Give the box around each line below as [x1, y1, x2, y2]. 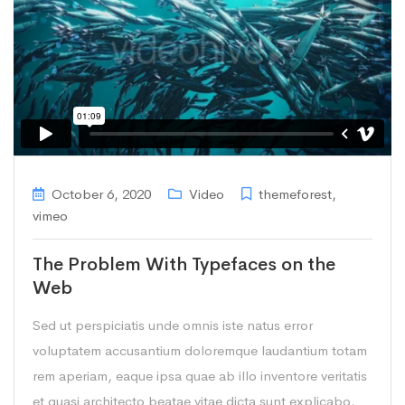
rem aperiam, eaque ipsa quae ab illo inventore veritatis [33, 367, 367, 385]
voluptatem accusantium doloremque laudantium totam [33, 342, 367, 360]
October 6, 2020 [52, 185, 151, 203]
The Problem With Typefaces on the [33, 253, 335, 277]
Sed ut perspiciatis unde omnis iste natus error [33, 316, 313, 334]
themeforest [259, 185, 332, 203]
